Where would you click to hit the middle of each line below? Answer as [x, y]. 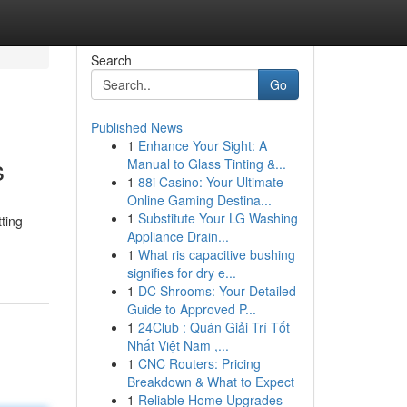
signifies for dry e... [181, 273]
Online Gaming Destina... [199, 200]
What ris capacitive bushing [216, 254]
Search [111, 60]
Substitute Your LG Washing [218, 218]
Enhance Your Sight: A [202, 145]
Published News [136, 127]
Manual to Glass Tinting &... [206, 164]
